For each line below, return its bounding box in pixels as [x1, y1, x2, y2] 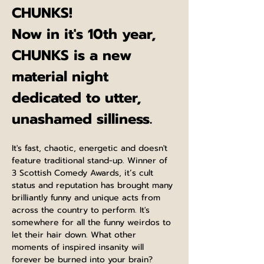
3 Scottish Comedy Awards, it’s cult [12, 167, 156, 179]
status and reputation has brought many [12, 179, 176, 192]
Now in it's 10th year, [12, 24, 161, 45]
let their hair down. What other [12, 229, 139, 241]
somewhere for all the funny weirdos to [12, 216, 174, 229]
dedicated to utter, [12, 87, 146, 108]
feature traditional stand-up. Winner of [12, 154, 170, 167]
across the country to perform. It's [12, 204, 153, 216]
